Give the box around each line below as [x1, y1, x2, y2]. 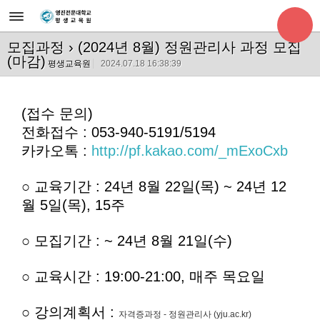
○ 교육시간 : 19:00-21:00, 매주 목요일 [21, 269, 265, 284]
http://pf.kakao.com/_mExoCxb [91, 143, 288, 159]
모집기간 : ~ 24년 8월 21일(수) [34, 233, 232, 249]
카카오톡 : [21, 143, 91, 159]
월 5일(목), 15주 [21, 197, 125, 213]
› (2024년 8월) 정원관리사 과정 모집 [64, 39, 301, 55]
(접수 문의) [21, 106, 93, 121]
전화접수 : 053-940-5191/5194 [21, 124, 216, 140]
